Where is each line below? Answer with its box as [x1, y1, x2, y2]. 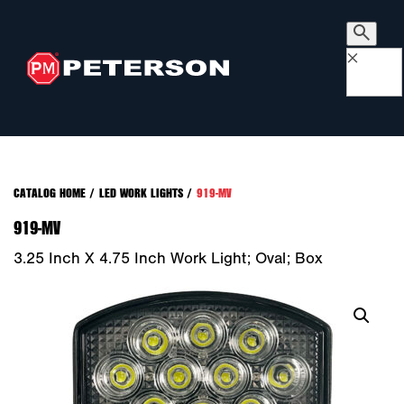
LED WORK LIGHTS [99, 183, 183, 202]
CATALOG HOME [14, 183, 86, 202]
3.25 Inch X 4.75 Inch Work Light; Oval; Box [14, 249, 323, 268]
